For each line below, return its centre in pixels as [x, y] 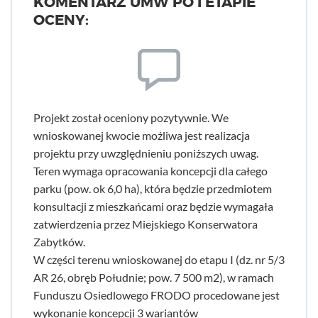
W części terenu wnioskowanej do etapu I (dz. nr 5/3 [159, 259]
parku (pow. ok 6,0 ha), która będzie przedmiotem [153, 188]
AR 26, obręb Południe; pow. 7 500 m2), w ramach [154, 277]
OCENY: [61, 20]
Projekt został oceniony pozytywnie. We [131, 117]
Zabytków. [59, 242]
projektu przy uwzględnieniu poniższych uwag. [146, 153]
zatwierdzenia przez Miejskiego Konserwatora [146, 224]
